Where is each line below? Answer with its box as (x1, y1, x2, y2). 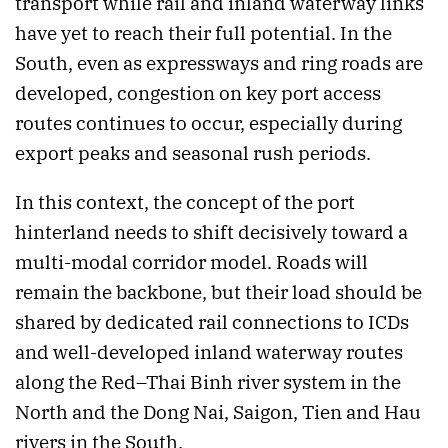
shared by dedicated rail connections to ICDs (15, 310, 409, 335)
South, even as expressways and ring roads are (15, 51, 423, 76)
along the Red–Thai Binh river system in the (15, 370, 401, 395)
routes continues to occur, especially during (15, 111, 402, 136)
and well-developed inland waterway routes (15, 340, 403, 365)
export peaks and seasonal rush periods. (15, 141, 371, 166)
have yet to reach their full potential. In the (15, 21, 392, 46)
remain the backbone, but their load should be (15, 280, 422, 305)
